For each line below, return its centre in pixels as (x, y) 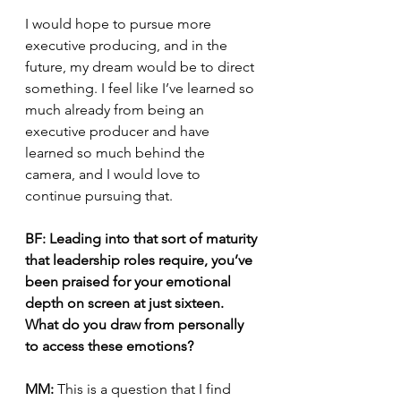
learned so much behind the (117, 153)
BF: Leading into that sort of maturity (143, 239)
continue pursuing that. (99, 196)
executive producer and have (119, 131)
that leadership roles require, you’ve (141, 260)
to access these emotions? (109, 346)
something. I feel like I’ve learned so (141, 88)
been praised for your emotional (130, 282)
